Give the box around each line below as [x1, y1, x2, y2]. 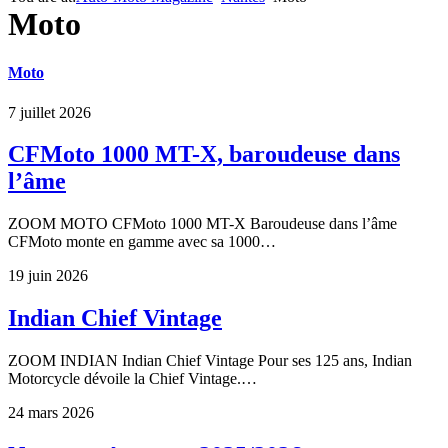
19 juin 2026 [8, 267, 88, 285]
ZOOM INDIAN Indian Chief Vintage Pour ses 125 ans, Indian [8, 352, 412, 370]
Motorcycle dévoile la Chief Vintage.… [8, 370, 257, 388]
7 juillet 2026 [8, 103, 91, 121]
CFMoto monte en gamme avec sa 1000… [8, 233, 276, 251]
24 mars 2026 [8, 404, 94, 422]
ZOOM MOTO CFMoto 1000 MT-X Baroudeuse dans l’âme [8, 215, 397, 233]
